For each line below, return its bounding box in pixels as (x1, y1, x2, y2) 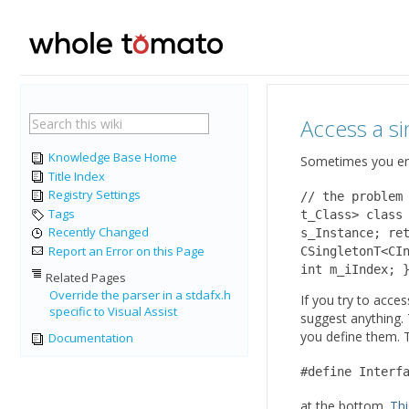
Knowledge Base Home (46, 149, 177, 165)
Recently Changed (46, 224, 149, 241)
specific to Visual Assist (49, 303, 177, 320)
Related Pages (46, 269, 126, 287)
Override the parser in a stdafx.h (49, 287, 231, 304)
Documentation (46, 330, 133, 347)
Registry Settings (46, 186, 141, 204)
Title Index (46, 167, 105, 184)
